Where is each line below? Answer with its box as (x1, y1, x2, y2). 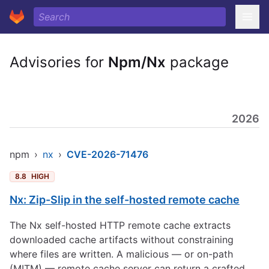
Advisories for (10, 53, 108, 71)
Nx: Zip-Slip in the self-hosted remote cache (10, 193, 240, 206)
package (166, 53, 229, 71)
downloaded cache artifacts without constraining (10, 234, 234, 246)
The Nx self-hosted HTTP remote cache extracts (10, 219, 231, 231)
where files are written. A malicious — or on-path (10, 248, 233, 260)
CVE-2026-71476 (67, 148, 148, 160)
